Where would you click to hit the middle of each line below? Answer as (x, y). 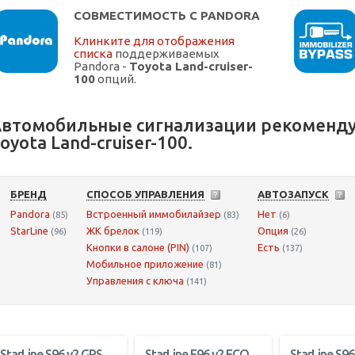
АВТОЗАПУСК (293, 195)
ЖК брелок (113, 231)
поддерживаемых (166, 54)
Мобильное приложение (145, 264)
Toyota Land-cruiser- (191, 67)
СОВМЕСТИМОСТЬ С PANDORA (167, 16)
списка (93, 54)
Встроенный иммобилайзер (154, 214)
